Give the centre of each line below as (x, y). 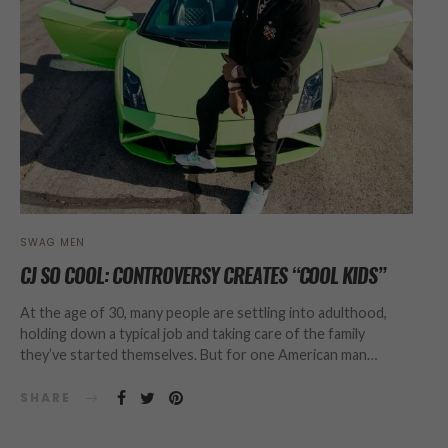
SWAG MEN (52, 243)
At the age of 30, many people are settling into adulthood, (203, 313)
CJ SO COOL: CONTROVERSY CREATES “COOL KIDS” (203, 276)
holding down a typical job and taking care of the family (192, 334)
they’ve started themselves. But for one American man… (198, 355)
